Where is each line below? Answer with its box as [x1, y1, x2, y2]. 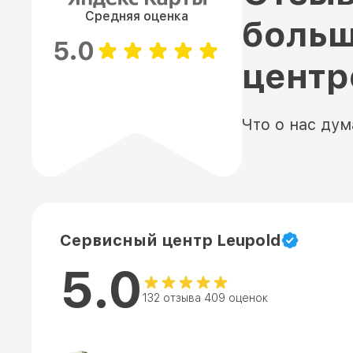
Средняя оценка [85, 9, 188, 24]
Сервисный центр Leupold [60, 231, 281, 250]
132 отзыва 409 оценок [143, 292, 268, 304]
